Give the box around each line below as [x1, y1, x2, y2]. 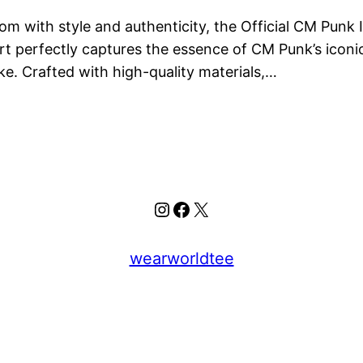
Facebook [171, 196, 261, 220]
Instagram [152, 196, 245, 220]
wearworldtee [129, 249, 234, 269]
